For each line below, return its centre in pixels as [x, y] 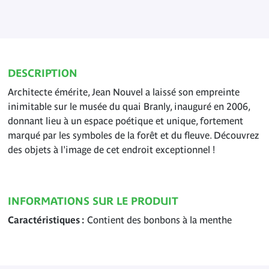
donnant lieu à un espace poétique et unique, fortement [125, 121]
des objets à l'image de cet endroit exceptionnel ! [111, 150]
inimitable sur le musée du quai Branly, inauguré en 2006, [129, 106]
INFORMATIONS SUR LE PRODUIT [93, 201]
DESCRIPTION [43, 73]
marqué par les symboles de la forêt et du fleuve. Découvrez [133, 135]
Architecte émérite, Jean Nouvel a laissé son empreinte [124, 92]
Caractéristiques [44, 220]
